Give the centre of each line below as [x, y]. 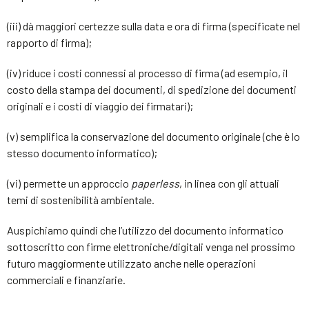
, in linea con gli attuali [229, 183]
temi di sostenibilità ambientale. [81, 200]
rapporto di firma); [49, 42]
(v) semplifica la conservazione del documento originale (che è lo [153, 136]
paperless [155, 183]
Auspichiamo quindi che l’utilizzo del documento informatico [145, 230]
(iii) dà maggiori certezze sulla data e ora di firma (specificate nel [153, 26]
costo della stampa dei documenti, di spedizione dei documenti [152, 89]
